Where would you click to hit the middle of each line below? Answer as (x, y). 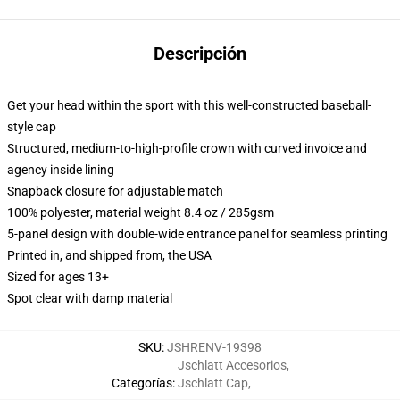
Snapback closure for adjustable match (115, 191)
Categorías (142, 383)
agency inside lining (61, 170)
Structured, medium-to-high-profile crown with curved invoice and (187, 148)
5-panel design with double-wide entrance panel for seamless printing (197, 234)
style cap (32, 127)
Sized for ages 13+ (58, 277)
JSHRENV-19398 (214, 347)
